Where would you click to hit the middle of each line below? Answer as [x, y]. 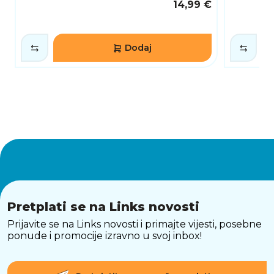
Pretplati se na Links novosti [103, 206]
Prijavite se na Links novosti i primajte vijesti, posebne [135, 224]
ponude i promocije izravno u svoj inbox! [105, 235]
